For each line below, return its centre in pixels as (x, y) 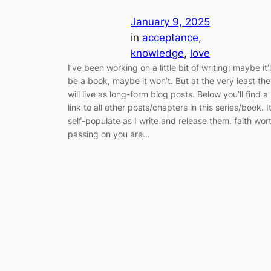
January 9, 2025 (170, 21)
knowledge (157, 53)
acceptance (170, 37)
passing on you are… (109, 134)
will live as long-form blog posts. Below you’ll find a (168, 94)
